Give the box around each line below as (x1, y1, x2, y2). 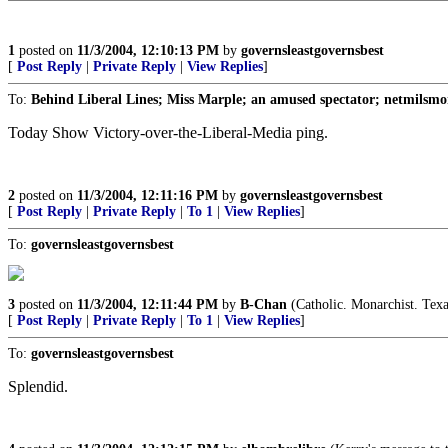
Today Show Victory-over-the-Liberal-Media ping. (8, 124, 328, 141)
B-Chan (240, 297, 287, 312)
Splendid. (8, 378, 68, 395)
